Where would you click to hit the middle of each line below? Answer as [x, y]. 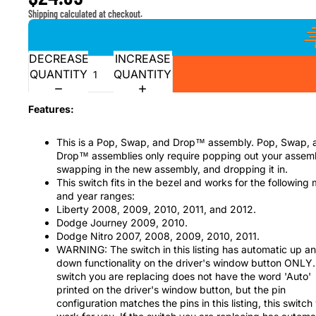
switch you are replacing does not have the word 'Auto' [184, 276]
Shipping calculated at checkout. [85, 14]
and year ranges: [96, 196]
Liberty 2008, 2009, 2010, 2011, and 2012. [156, 209]
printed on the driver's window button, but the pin [171, 290]
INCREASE [142, 59]
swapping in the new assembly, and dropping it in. [172, 169]
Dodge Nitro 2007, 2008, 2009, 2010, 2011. [158, 236]
